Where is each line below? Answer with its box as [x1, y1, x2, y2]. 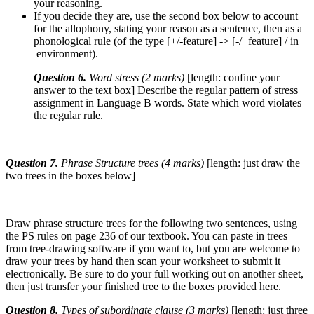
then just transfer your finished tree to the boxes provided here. [6, 280, 281, 292]
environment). [34, 47, 98, 60]
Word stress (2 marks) [89, 71, 187, 83]
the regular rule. [34, 109, 103, 121]
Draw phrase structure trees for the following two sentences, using [6, 217, 297, 229]
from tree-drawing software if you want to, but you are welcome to [6, 242, 300, 254]
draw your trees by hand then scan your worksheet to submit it [6, 254, 280, 267]
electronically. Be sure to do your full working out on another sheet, [6, 267, 303, 280]
